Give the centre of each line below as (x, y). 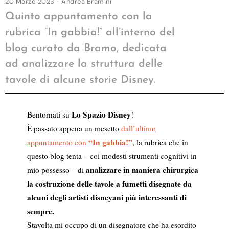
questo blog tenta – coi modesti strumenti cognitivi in (112, 156)
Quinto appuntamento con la (79, 16)
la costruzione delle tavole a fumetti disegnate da (109, 183)
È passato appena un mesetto (74, 128)
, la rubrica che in (160, 142)
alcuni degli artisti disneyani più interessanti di (107, 197)
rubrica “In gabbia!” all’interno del (90, 32)
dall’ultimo (138, 128)
